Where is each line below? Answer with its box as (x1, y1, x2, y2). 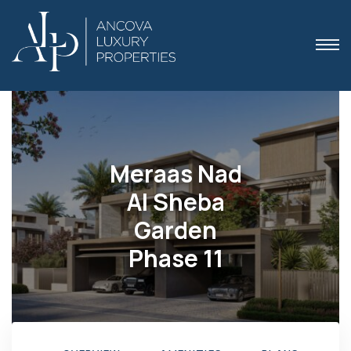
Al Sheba (126, 186, 225, 219)
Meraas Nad (109, 157, 242, 190)
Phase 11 (128, 242, 223, 275)
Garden (134, 214, 217, 247)
